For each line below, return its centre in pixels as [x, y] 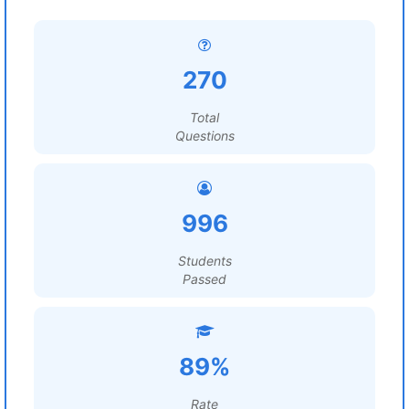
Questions [204, 136]
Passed [204, 279]
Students [204, 261]
